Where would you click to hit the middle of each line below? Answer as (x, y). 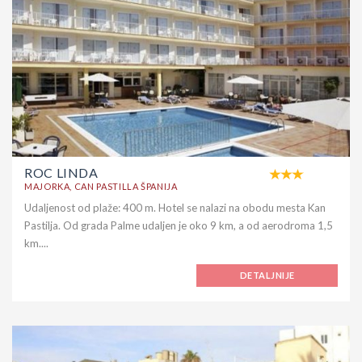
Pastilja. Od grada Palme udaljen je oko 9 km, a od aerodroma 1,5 (179, 225)
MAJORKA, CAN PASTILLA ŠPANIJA (101, 186)
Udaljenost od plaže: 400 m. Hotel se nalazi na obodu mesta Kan (175, 207)
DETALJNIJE (267, 275)
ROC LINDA (61, 172)
